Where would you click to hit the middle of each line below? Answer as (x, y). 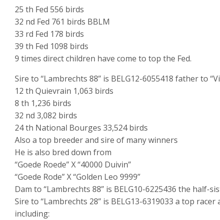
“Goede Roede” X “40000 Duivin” (73, 165)
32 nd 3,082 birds (46, 116)
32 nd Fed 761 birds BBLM (62, 22)
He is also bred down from (63, 152)
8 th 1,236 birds (43, 103)
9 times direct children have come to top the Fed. (103, 59)
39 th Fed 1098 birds (52, 46)
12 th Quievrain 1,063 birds (64, 91)
